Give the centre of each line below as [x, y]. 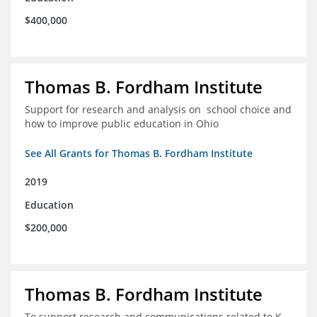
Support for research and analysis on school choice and [158, 110]
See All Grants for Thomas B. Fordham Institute [139, 154]
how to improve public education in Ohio [122, 124]
